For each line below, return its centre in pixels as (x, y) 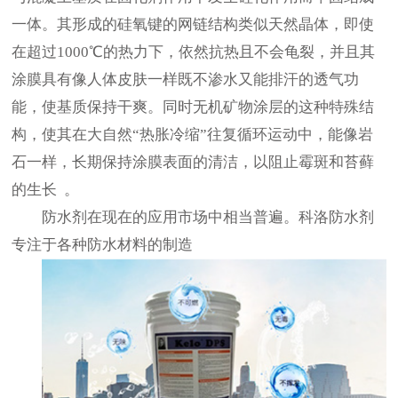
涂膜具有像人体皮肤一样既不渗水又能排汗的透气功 (186, 79)
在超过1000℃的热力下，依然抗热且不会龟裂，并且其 (194, 52)
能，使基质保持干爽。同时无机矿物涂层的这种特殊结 (193, 107)
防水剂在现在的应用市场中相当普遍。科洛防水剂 (208, 217)
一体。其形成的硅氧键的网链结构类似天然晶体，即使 (193, 24)
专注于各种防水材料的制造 (103, 244)
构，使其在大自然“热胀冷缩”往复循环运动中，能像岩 (193, 134)
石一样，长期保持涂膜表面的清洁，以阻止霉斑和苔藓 (193, 162)
